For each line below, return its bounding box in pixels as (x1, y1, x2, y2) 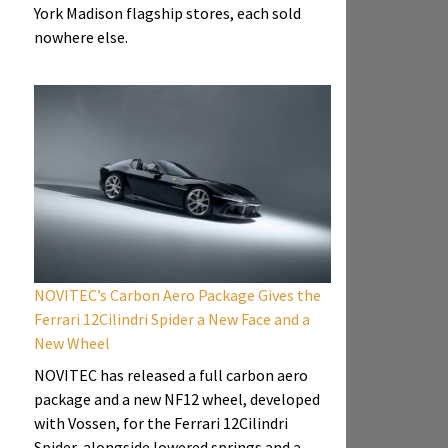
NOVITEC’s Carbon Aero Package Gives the (34, 284, 321, 305)
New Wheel (34, 332, 110, 353)
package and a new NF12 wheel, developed (34, 388, 320, 409)
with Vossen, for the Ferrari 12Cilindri (34, 412, 288, 433)
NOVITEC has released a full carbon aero (34, 364, 308, 385)
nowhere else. (34, 26, 128, 47)
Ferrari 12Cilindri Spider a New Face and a (34, 308, 310, 329)
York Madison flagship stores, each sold (34, 2, 301, 23)
